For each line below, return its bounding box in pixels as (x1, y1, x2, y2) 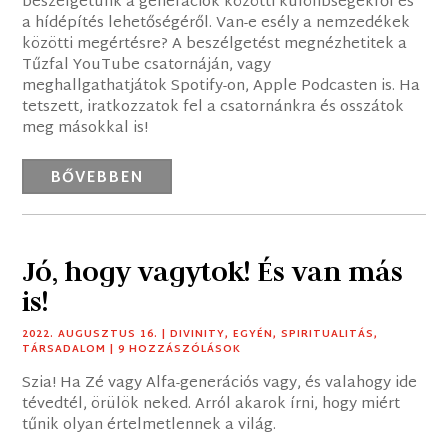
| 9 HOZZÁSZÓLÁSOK (106, 340, 242, 360)
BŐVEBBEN (50, 165, 145, 193)
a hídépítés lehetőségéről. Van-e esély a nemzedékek (22, 10, 411, 38)
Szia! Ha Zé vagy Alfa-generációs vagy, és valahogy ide (22, 370, 418, 398)
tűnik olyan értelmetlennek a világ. (22, 412, 277, 440)
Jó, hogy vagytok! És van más (22, 254, 404, 290)
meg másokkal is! (22, 115, 157, 143)
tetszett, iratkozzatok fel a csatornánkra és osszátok (22, 94, 405, 122)
